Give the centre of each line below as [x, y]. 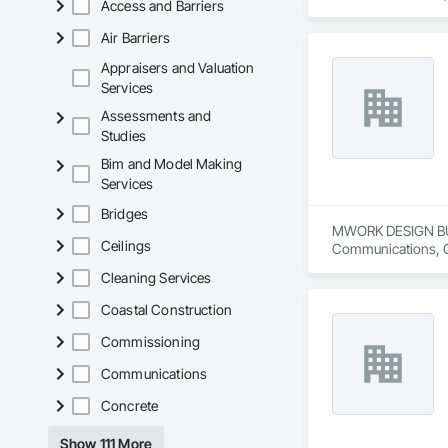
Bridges [125, 214]
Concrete [130, 406]
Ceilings [126, 246]
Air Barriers [135, 38]
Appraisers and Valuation [178, 68]
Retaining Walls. [378, 11]
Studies [124, 136]
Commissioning [150, 342]
